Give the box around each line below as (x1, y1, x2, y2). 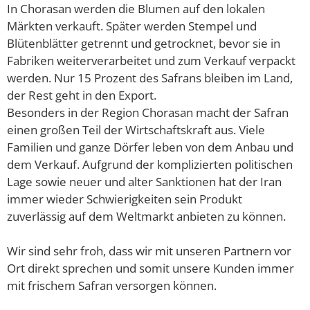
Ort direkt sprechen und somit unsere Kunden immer (7, 259, 294, 276)
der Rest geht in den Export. (7, 86, 156, 103)
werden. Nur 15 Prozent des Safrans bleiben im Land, (7, 69, 293, 86)
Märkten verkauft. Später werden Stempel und (7, 17, 257, 34)
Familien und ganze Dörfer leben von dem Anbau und (7, 138, 293, 155)
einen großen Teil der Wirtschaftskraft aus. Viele (7, 121, 265, 138)
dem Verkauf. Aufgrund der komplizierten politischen (7, 156, 293, 172)
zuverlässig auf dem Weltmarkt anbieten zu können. (7, 208, 286, 224)
